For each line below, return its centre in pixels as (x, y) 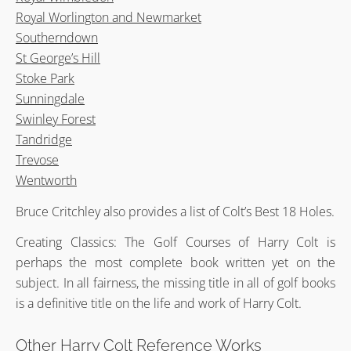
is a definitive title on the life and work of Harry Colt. (159, 304)
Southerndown (57, 38)
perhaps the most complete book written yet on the (175, 263)
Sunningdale (50, 99)
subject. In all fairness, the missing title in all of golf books (175, 283)
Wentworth (46, 181)
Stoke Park (45, 79)
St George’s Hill (58, 58)
